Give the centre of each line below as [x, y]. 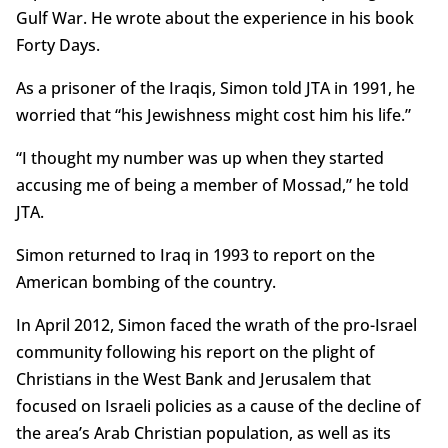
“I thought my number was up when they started [199, 158]
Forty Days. [57, 45]
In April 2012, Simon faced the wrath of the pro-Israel [216, 325]
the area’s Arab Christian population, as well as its [203, 433]
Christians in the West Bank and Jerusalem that [193, 379]
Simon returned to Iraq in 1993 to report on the [195, 255]
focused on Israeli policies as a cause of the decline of [218, 406]
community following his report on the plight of [195, 352]
